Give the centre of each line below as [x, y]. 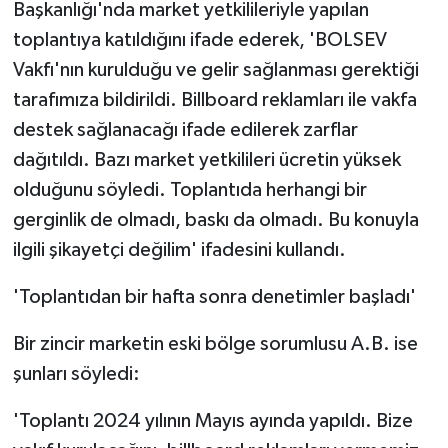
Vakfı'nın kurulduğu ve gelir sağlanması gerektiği [215, 69]
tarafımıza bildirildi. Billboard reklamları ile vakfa [214, 99]
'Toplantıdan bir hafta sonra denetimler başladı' [214, 296]
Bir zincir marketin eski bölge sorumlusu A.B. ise [215, 343]
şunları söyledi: [76, 373]
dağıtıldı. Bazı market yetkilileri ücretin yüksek [206, 159]
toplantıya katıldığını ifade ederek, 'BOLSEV [199, 39]
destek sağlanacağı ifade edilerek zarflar [185, 129]
